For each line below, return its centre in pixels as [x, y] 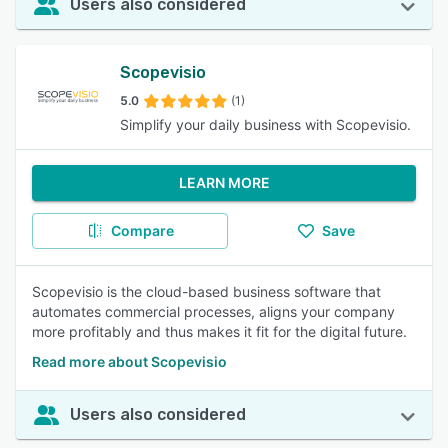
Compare [142, 230]
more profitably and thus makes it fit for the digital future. [219, 331]
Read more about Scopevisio [129, 361]
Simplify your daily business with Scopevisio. [265, 124]
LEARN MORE [224, 182]
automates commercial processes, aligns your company [213, 311]
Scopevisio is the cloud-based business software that [206, 291]
